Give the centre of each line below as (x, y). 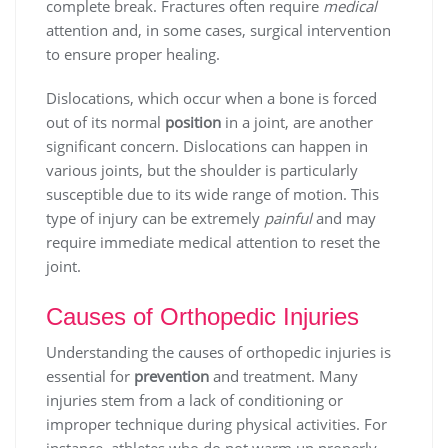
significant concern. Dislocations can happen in (207, 146)
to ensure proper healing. (133, 54)
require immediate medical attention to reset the (213, 242)
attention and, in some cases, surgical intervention (218, 30)
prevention (171, 376)
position (193, 122)
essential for (90, 376)
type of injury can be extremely (155, 218)
